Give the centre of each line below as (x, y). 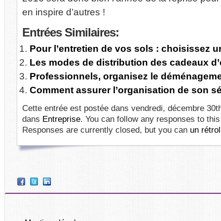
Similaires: (90, 32)
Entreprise (61, 119)
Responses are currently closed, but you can (106, 130)
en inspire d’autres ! (64, 12)
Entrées (42, 32)
